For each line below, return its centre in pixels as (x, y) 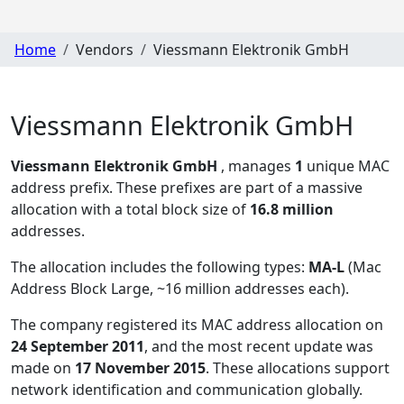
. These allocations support (298, 368)
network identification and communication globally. (187, 390)
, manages (258, 166)
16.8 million (292, 210)
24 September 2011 (78, 347)
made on (43, 368)
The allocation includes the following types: (160, 267)
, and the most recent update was (259, 347)
